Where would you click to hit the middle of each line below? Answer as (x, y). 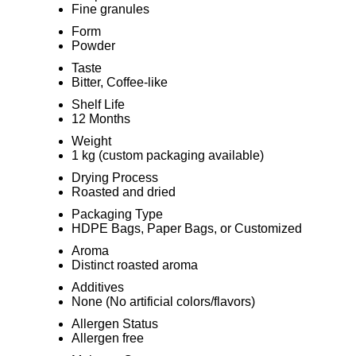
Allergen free (107, 338)
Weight (91, 141)
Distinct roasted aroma (134, 265)
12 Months (101, 119)
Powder (93, 46)
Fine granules (110, 9)
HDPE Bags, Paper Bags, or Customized (186, 228)
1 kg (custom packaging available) (167, 155)
